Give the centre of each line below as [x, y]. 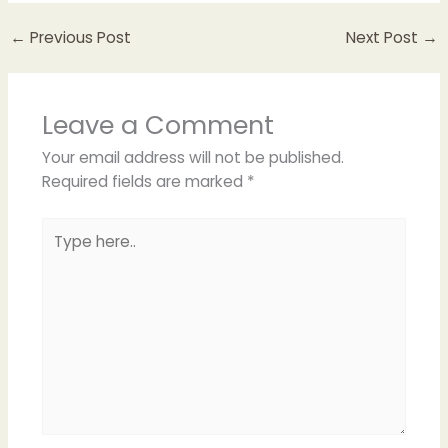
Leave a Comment [157, 125]
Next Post [383, 38]
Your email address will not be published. [192, 158]
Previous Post [79, 38]
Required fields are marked [144, 182]
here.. [60, 252]
